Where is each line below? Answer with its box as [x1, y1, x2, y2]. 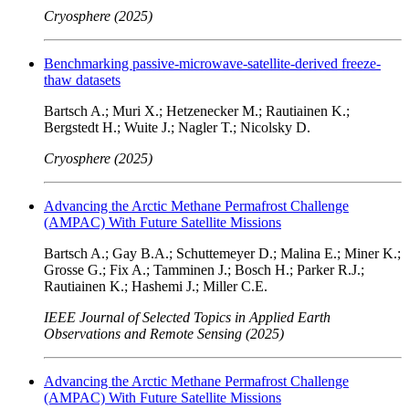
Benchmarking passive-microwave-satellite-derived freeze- [44, 55, 381, 71]
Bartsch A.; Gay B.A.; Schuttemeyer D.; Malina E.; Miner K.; [44, 245, 401, 261]
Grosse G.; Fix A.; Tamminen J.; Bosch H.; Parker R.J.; [44, 261, 364, 278]
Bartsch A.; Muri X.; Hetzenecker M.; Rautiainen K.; [44, 102, 350, 119]
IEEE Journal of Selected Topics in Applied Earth [44, 309, 330, 325]
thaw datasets [44, 71, 121, 88]
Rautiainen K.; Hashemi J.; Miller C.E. [44, 278, 267, 294]
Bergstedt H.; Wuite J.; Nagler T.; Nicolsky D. [44, 119, 310, 135]
